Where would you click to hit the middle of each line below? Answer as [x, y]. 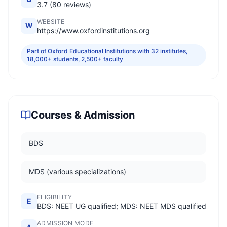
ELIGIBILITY [55, 197]
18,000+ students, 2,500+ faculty [75, 59]
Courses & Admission [83, 115]
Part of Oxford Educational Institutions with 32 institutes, [107, 51]
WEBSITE [51, 22]
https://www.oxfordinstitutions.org [93, 31]
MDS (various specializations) [78, 172]
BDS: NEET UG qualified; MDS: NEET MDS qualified [122, 206]
